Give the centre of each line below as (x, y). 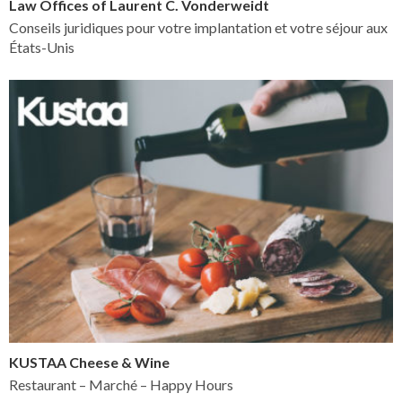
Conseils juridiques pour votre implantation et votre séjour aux (198, 27)
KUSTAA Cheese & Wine (89, 362)
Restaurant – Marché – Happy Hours (121, 384)
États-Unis (42, 47)
